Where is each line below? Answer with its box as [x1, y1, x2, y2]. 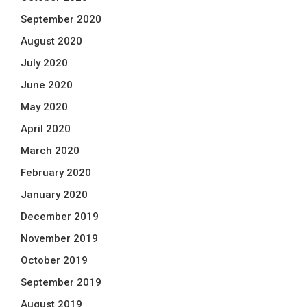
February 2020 [21, 167, 91, 179]
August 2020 [21, 35, 82, 47]
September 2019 [21, 276, 101, 288]
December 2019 [21, 210, 99, 223]
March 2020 [21, 145, 79, 157]
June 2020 [21, 79, 73, 91]
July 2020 [21, 57, 68, 69]
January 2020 [21, 188, 88, 201]
